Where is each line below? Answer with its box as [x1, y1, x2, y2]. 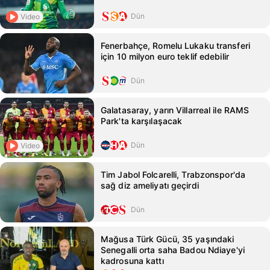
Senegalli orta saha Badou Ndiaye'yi [101, 245, 245, 255]
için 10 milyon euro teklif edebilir [101, 51, 229, 61]
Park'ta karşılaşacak [101, 116, 183, 126]
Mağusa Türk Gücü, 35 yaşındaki [101, 234, 234, 244]
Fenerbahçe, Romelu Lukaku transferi [101, 40, 250, 51]
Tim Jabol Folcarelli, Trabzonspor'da [101, 169, 246, 180]
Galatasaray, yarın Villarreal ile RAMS [101, 105, 250, 115]
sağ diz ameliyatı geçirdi [101, 180, 199, 190]
